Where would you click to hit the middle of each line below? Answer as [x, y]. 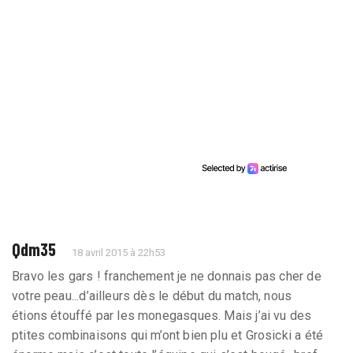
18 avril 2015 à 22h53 [119, 252]
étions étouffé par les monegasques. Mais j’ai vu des [162, 315]
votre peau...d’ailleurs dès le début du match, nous [152, 295]
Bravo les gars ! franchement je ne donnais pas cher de [167, 276]
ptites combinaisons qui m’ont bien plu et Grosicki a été [168, 335]
